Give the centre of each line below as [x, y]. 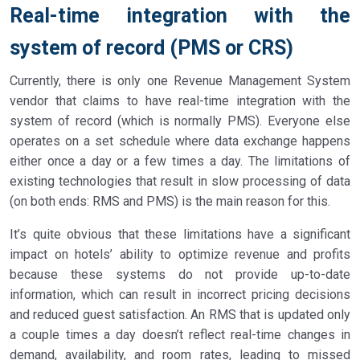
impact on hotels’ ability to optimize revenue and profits [180, 255]
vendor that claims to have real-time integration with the [180, 101]
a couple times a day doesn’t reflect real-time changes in [180, 335]
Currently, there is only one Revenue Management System [180, 81]
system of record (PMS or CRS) [151, 48]
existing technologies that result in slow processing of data [180, 182]
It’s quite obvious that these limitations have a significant [180, 235]
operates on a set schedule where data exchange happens [180, 141]
